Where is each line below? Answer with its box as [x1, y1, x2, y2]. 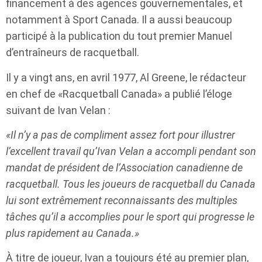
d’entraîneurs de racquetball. [6, 46, 139, 59]
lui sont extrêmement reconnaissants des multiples [6, 194, 237, 207]
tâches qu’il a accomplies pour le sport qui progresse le [6, 211, 254, 223]
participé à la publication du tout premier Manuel [6, 30, 232, 43]
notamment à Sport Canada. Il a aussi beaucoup [6, 13, 232, 26]
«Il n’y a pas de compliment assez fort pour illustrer [6, 129, 235, 142]
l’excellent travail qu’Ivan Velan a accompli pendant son [6, 145, 256, 158]
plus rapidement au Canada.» [6, 227, 139, 240]
